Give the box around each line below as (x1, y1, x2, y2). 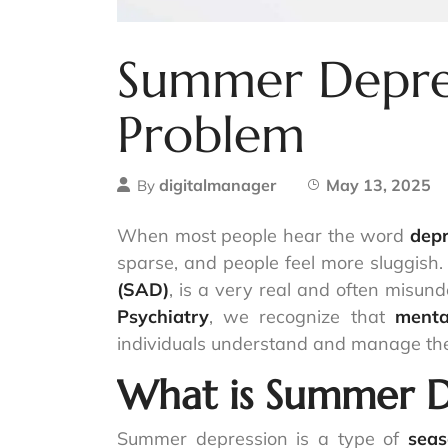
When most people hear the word (117, 224, 410, 248)
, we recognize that (209, 305, 395, 329)
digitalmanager (159, 175, 276, 196)
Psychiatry (117, 305, 209, 329)
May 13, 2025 (326, 175, 431, 196)
